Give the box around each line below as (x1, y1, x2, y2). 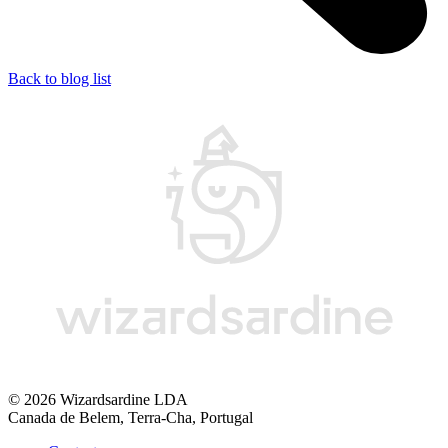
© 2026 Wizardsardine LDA (8, 390, 188, 408)
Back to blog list (8, 69, 111, 87)
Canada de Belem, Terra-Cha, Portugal (8, 408, 253, 426)
